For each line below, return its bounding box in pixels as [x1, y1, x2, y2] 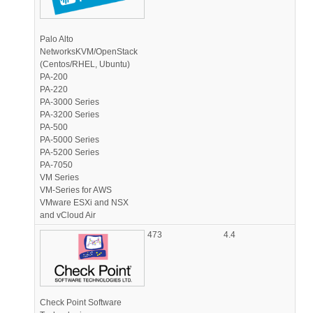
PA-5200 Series [40, 147, 99, 158]
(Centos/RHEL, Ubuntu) [40, 59, 130, 70]
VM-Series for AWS [40, 185, 112, 196]
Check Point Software [40, 298, 122, 308]
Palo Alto [40, 34, 73, 45]
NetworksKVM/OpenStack [40, 47, 138, 57]
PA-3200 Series [40, 110, 99, 120]
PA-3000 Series [40, 97, 99, 108]
